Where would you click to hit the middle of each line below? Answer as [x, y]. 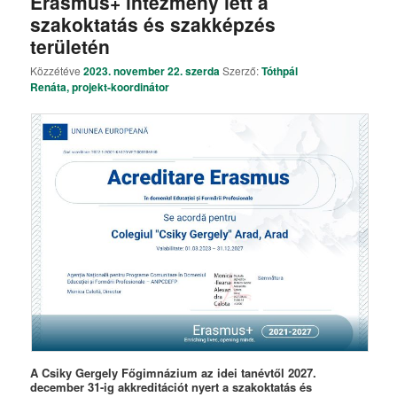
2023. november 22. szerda [152, 70]
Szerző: [242, 70]
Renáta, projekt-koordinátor [100, 86]
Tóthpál [280, 70]
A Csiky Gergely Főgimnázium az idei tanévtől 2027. [174, 372]
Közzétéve [57, 70]
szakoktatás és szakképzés [153, 23]
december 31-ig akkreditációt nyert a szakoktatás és [171, 386]
